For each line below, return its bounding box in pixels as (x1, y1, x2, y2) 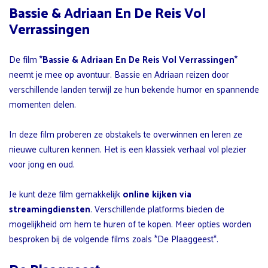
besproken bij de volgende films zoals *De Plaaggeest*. (9, 230, 218, 246)
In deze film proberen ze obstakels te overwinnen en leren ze (9, 125, 242, 142)
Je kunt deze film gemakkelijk (9, 185, 123, 202)
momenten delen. (9, 95, 76, 112)
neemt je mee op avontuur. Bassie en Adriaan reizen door (9, 65, 229, 82)
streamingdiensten (9, 200, 90, 217)
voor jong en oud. (9, 155, 75, 172)
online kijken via (123, 185, 191, 202)
